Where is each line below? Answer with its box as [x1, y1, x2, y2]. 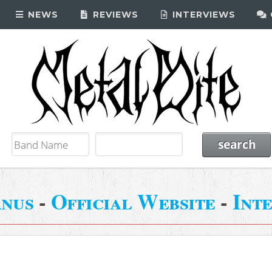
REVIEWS [89, 9, 138, 20]
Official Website [50, 185, 216, 217]
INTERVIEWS [169, 9, 236, 20]
